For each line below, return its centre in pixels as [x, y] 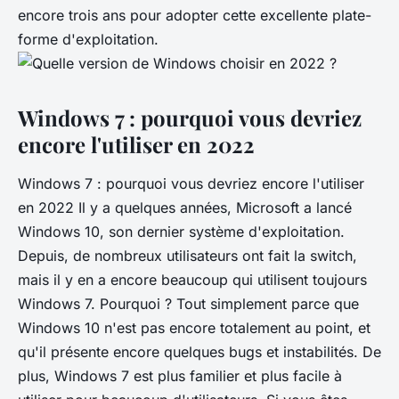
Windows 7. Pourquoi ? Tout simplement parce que [188, 303]
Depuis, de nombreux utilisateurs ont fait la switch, [187, 255]
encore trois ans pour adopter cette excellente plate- [195, 15]
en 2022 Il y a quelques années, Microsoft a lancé [185, 207]
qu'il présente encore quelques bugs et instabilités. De [199, 351]
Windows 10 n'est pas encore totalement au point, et [194, 327]
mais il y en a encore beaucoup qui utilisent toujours [192, 279]
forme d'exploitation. [88, 39]
